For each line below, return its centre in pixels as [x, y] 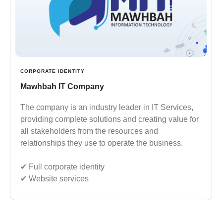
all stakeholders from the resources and [89, 131]
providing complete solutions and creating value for [110, 119]
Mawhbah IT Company [62, 86]
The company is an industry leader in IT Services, [107, 107]
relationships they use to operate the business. [102, 143]
